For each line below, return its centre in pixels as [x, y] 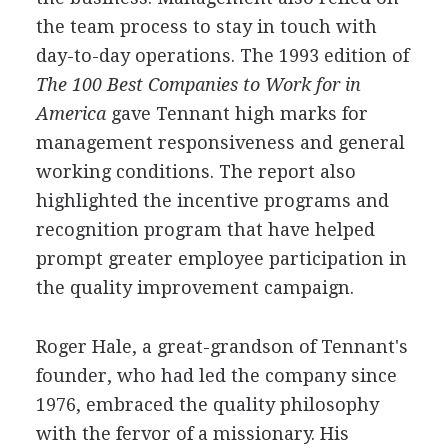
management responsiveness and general [220, 142]
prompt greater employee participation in [221, 258]
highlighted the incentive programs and [212, 200]
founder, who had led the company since [216, 375]
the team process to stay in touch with [206, 26]
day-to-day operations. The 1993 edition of [222, 55]
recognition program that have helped [205, 229]
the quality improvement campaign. [194, 287]
